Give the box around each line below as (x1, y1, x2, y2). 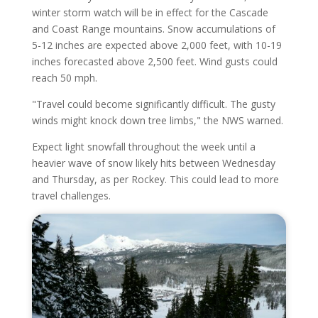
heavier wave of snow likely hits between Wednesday (31, 155, 275, 170)
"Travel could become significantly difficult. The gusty (31, 97, 275, 111)
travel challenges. (31, 188, 111, 202)
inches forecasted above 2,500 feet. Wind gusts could (31, 54, 278, 68)
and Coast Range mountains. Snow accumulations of (31, 21, 275, 35)
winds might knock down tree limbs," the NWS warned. (31, 113, 283, 127)
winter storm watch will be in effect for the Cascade (31, 5, 268, 19)
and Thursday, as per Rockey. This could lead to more (31, 172, 279, 186)
